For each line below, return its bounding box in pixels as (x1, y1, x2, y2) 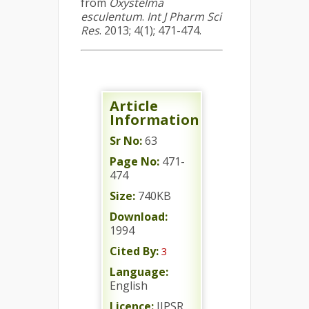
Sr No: (110, 132, 142, 148)
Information (110, 110, 199, 129)
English (110, 277, 148, 293)
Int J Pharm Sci (147, 8, 221, 24)
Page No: (110, 153, 159, 169)
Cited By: (110, 243, 159, 259)
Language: (110, 263, 168, 279)
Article (110, 96, 158, 115)
